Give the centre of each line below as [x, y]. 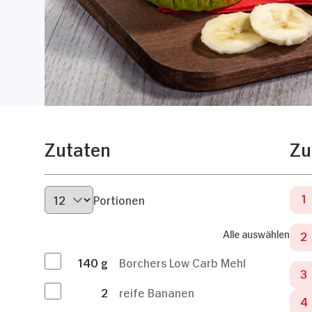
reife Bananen [157, 291]
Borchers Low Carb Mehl [182, 262]
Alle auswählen [256, 233]
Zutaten [78, 148]
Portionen [119, 200]
